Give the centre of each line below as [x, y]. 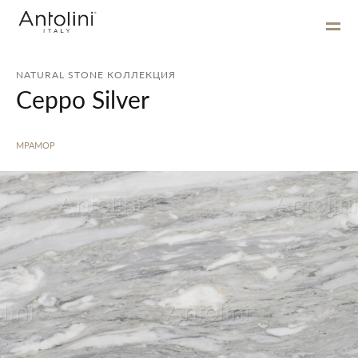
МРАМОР [36, 145]
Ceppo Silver [83, 99]
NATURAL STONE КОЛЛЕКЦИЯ [96, 75]
